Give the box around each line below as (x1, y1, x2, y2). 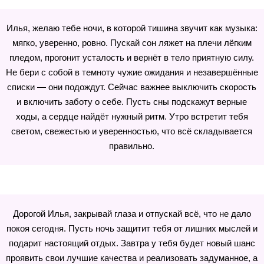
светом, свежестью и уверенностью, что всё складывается (11, 126, 253, 136)
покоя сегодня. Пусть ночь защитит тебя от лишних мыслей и (6, 223, 258, 233)
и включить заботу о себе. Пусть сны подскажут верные (16, 97, 247, 107)
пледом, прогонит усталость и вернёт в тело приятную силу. (9, 52, 255, 62)
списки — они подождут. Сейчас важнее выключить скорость (7, 82, 257, 92)
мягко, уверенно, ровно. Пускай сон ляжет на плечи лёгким (12, 38, 252, 48)
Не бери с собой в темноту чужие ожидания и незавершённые (5, 67, 258, 77)
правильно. (109, 141, 155, 151)
